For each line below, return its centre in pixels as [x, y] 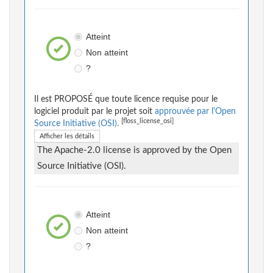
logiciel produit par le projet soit [94, 112]
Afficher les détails [67, 136]
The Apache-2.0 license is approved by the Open [134, 151]
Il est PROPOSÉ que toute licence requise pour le [126, 100]
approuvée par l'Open [195, 112]
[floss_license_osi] [147, 122]
